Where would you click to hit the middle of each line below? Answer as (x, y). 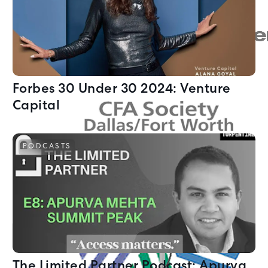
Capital (36, 107)
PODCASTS (47, 147)
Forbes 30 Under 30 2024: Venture (121, 90)
